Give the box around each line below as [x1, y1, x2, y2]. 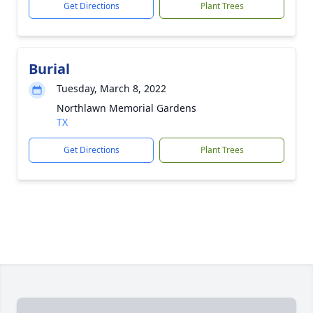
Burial [29, 59, 70, 78]
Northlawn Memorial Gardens [57, 101, 196, 115]
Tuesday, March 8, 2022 [57, 81, 166, 95]
